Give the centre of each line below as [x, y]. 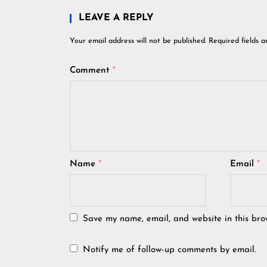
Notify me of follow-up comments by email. [170, 250]
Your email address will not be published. [138, 41]
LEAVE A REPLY [116, 18]
